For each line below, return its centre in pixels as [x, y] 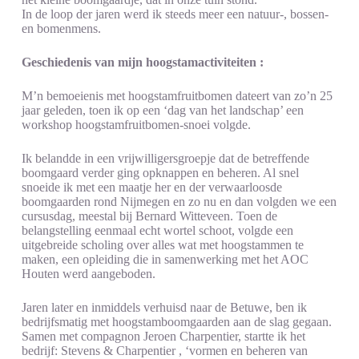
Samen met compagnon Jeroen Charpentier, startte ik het [163, 336]
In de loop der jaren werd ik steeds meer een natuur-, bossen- [175, 14]
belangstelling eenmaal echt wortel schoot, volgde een [157, 230]
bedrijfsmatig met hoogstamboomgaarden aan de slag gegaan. [176, 321]
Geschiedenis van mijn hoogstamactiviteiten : [142, 62]
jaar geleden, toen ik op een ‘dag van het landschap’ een [162, 110]
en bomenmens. [61, 28]
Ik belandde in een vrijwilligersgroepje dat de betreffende [165, 158]
